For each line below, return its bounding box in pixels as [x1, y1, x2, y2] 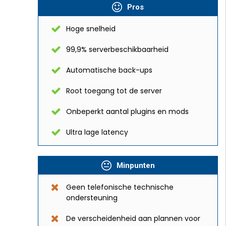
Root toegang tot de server [66, 85, 162, 96]
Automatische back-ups [66, 65, 152, 75]
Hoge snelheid [66, 23, 116, 34]
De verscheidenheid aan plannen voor [66, 213, 200, 223]
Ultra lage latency [66, 127, 128, 137]
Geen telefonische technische [66, 182, 174, 192]
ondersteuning [66, 192, 118, 203]
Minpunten [116, 160, 155, 170]
